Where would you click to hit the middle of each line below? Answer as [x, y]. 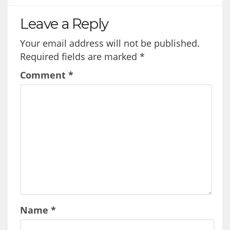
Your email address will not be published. [110, 43]
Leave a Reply [64, 23]
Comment [44, 75]
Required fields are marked [80, 56]
